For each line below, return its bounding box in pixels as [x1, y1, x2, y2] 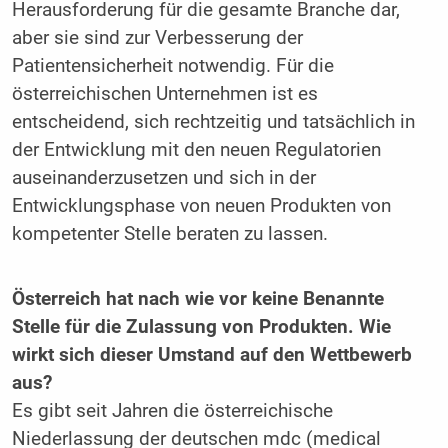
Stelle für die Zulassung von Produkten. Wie [11, 316, 391, 339]
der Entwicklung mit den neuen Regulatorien [11, 138, 381, 161]
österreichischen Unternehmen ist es [11, 82, 318, 105]
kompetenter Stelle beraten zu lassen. [11, 222, 328, 245]
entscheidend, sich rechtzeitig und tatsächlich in [11, 110, 415, 133]
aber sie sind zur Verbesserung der [11, 26, 303, 49]
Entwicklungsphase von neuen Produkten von [11, 194, 391, 217]
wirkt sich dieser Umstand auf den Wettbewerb [11, 344, 412, 367]
